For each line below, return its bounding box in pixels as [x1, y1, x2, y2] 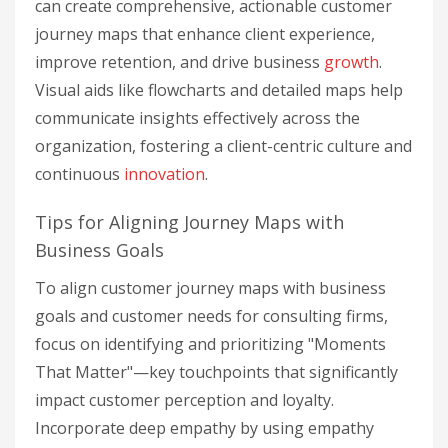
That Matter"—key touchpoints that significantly [35, 361, 398, 383]
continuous [35, 163, 124, 185]
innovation [124, 163, 205, 185]
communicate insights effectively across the [35, 107, 360, 129]
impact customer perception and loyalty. [35, 389, 334, 411]
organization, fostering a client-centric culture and [35, 135, 412, 157]
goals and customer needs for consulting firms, [35, 305, 388, 327]
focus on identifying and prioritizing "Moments [35, 333, 386, 355]
